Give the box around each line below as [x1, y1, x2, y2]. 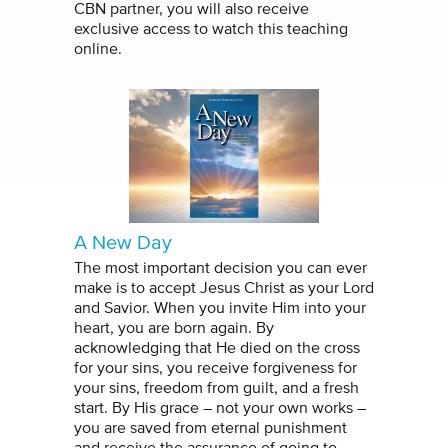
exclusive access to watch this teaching [74, 21, 348, 38]
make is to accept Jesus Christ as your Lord [74, 280, 374, 297]
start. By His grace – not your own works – [74, 400, 366, 417]
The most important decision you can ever [74, 260, 367, 277]
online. [74, 41, 122, 58]
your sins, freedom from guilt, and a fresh [74, 380, 359, 397]
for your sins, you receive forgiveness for [74, 360, 357, 377]
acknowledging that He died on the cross [74, 340, 360, 357]
